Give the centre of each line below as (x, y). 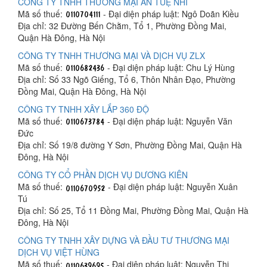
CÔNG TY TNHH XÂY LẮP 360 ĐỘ (83, 109)
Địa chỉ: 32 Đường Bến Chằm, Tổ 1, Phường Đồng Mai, (122, 25)
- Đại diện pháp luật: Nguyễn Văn (169, 121)
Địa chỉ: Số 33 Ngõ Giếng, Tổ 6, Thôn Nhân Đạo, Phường (127, 79)
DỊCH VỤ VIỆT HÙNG (59, 252)
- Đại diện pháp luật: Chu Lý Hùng (170, 67)
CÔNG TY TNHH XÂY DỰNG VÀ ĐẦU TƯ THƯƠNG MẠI (124, 240)
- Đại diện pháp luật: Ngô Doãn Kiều (170, 13)
